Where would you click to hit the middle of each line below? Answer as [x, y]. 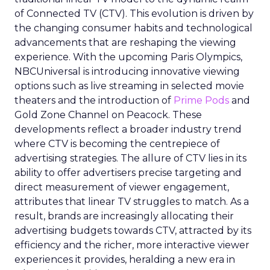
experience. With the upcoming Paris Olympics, [128, 57]
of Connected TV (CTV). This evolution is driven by [134, 14]
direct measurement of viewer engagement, [122, 187]
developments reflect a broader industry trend [128, 129]
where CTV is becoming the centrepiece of [117, 144]
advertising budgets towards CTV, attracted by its [133, 231]
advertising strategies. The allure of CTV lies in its [130, 158]
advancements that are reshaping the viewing [125, 42]
